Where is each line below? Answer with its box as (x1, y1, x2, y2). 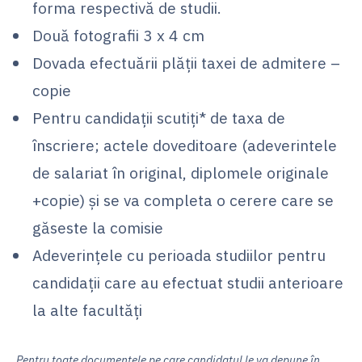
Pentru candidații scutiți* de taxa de (32, 107, 285, 128)
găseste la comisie (32, 217, 163, 238)
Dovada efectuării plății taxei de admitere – (32, 52, 340, 73)
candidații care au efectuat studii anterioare (32, 271, 343, 293)
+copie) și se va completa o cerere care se (32, 189, 334, 210)
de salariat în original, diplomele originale (32, 162, 329, 183)
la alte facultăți (32, 299, 142, 320)
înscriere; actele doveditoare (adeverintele (32, 134, 337, 155)
